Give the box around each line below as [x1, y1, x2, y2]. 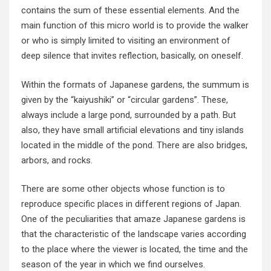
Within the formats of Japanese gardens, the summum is [21, 79, 249, 90]
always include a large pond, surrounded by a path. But [21, 109, 236, 120]
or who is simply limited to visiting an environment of [21, 35, 230, 47]
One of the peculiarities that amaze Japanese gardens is [21, 214, 246, 225]
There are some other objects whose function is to [21, 183, 225, 195]
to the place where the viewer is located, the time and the [21, 244, 248, 255]
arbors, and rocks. [21, 154, 93, 166]
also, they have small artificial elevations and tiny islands [21, 124, 244, 135]
